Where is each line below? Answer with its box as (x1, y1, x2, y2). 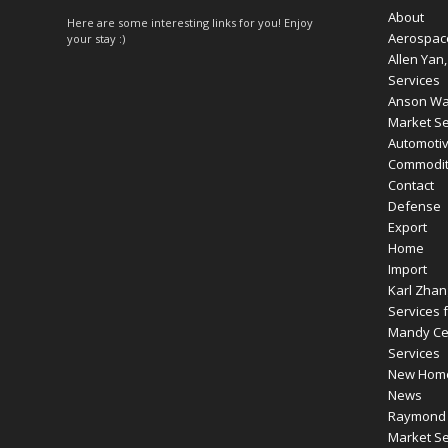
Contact (387, 176, 434, 195)
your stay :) (67, 31, 125, 47)
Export (387, 218, 427, 237)
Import (387, 260, 427, 279)
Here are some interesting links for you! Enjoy (67, 15, 313, 31)
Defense (387, 197, 441, 216)
